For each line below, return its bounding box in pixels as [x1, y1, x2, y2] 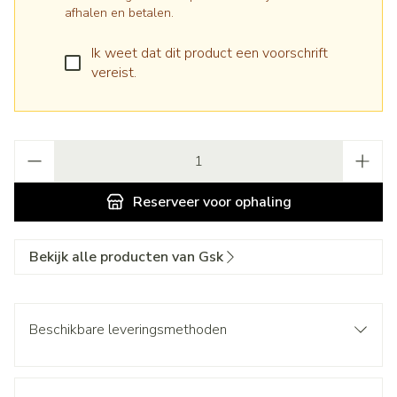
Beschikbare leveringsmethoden [29, 320, 227, 339]
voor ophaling [198, 192, 292, 212]
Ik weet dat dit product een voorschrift [91, 43, 328, 63]
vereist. [91, 63, 136, 82]
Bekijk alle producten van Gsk [29, 247, 223, 267]
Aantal [13, 139, 54, 159]
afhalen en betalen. [65, 4, 174, 21]
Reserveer [132, 192, 199, 212]
